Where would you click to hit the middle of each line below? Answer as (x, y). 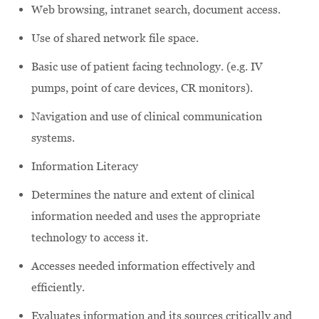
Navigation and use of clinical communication (147, 116)
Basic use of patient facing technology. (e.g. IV (147, 66)
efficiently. (58, 287)
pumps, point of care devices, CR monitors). (142, 88)
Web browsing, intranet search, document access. (156, 9)
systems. (53, 137)
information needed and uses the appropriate (146, 216)
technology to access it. (90, 237)
